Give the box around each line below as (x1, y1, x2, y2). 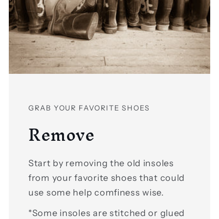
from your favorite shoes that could (28, 172, 185, 183)
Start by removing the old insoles (28, 157, 174, 169)
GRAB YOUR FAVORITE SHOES (28, 104, 151, 113)
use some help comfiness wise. (28, 187, 164, 198)
